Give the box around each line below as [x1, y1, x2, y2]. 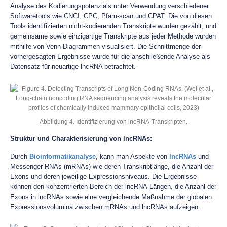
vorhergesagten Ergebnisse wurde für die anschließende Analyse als [10, 53, 210, 60]
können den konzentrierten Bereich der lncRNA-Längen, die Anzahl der [10, 183, 216, 191]
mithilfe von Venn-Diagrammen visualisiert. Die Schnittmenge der [10, 43, 201, 50]
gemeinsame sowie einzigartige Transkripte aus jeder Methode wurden [10, 32, 216, 40]
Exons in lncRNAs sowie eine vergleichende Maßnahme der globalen [10, 193, 212, 201]
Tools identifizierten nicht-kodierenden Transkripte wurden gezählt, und [10, 22, 216, 30]
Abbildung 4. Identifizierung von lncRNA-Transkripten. [40, 118, 187, 125]
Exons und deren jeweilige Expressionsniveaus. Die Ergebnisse [10, 173, 197, 180]
